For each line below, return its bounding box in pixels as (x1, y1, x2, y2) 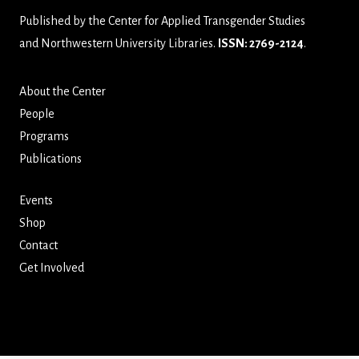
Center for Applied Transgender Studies (108, 14, 305, 27)
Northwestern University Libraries (41, 37, 213, 50)
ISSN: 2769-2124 (218, 37, 304, 50)
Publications (19, 152, 82, 165)
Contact (19, 239, 58, 252)
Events (19, 194, 53, 207)
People (19, 107, 54, 120)
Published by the (19, 14, 108, 27)
